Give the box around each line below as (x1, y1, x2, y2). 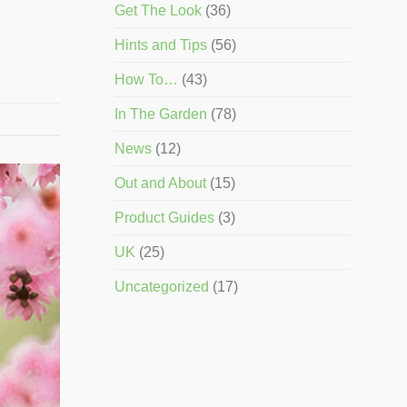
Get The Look (114, 3, 202, 19)
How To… (114, 72, 178, 88)
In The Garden (114, 106, 207, 123)
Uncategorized (114, 279, 209, 295)
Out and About (114, 175, 206, 192)
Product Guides (114, 210, 214, 226)
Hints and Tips (114, 37, 207, 54)
